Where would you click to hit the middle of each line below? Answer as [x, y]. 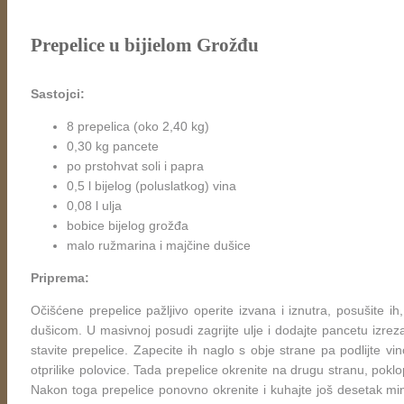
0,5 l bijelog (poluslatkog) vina [151, 185]
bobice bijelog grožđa [128, 225]
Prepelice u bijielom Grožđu [145, 46]
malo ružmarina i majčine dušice [159, 245]
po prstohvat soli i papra [135, 165]
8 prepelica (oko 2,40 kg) [138, 126]
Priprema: [60, 277]
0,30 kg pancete [113, 146]
